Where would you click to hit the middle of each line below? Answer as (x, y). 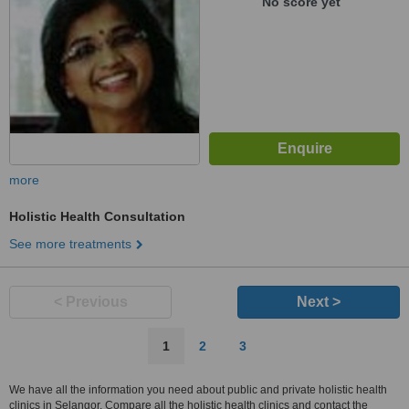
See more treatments (70, 244)
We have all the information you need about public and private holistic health (198, 390)
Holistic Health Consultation (97, 216)
